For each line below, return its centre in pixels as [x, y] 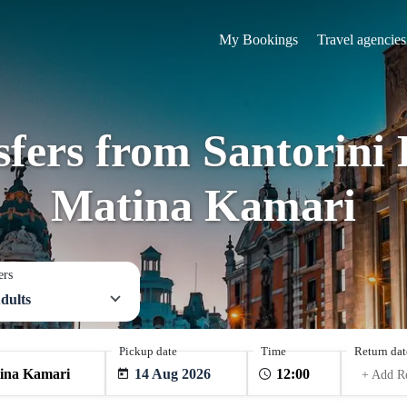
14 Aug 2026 [173, 374]
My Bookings [258, 40]
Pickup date [148, 351]
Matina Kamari [203, 205]
